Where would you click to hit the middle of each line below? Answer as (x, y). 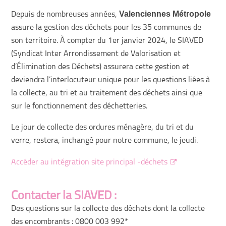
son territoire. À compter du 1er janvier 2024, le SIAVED (107, 41)
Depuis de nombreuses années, (65, 15)
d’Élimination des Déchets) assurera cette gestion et (100, 67)
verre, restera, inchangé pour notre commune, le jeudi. (105, 141)
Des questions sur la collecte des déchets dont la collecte (108, 209)
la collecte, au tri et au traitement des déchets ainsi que (107, 93)
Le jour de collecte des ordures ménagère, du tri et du (103, 128)
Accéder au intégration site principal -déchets (90, 162)
